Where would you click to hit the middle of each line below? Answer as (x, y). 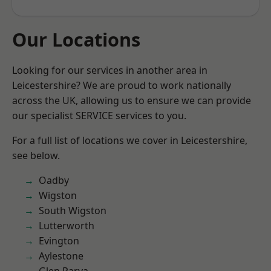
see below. (36, 155)
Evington (59, 241)
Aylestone (61, 256)
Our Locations (76, 39)
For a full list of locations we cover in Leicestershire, (130, 140)
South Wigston (73, 211)
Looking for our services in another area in (110, 70)
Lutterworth (67, 226)
